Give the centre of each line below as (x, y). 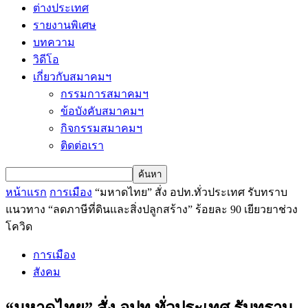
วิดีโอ (46, 59)
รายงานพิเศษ (65, 25)
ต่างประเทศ (61, 8)
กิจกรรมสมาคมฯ (101, 128)
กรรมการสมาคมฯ (104, 94)
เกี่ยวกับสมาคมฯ (72, 77)
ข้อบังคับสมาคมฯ (102, 111)
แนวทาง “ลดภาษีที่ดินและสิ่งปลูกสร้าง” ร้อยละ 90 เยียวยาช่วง (152, 209)
